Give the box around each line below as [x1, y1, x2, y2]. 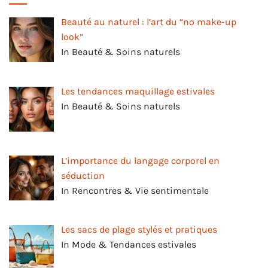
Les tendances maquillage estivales [61, 85, 215, 97]
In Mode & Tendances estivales [61, 239, 196, 251]
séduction [61, 169, 105, 181]
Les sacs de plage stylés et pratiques [61, 224, 217, 236]
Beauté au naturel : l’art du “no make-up [61, 16, 236, 28]
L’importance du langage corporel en [61, 154, 220, 166]
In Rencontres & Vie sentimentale [61, 184, 209, 196]
